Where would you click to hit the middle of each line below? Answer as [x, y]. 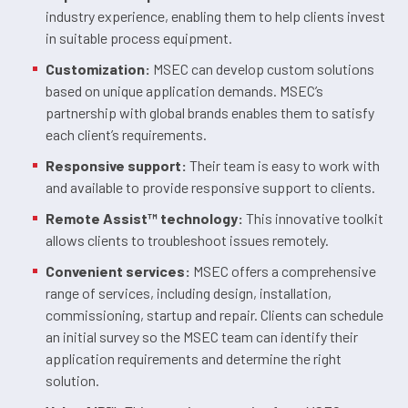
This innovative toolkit [313, 218]
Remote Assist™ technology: [144, 218]
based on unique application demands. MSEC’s [184, 90]
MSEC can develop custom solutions [262, 68]
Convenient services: [118, 270]
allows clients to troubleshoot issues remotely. [187, 240]
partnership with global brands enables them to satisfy [210, 112]
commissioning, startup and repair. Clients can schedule [214, 314]
